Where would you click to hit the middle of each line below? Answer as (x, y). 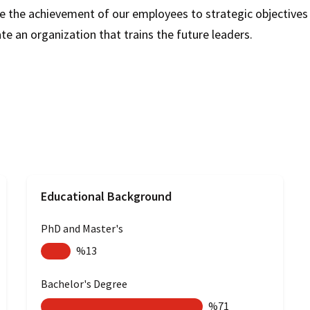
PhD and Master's (82, 228)
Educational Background (106, 196)
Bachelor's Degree (84, 284)
